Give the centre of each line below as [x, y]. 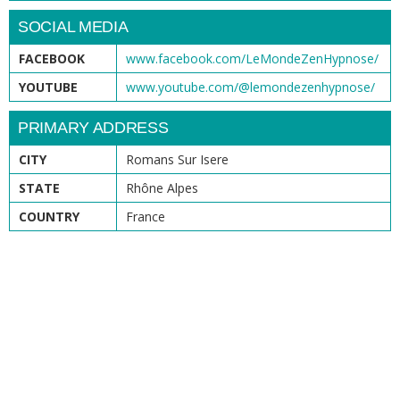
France [146, 216]
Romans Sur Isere [177, 159]
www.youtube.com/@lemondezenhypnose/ [250, 87]
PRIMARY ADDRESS [93, 127]
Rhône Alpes [162, 187]
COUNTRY [49, 216]
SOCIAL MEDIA [73, 26]
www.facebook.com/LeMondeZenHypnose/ [252, 58]
